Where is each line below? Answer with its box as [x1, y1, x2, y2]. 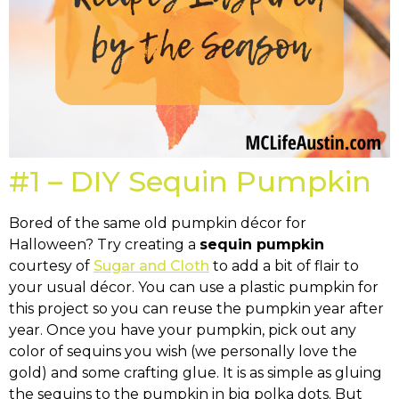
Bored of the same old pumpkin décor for [9, 214, 306, 232]
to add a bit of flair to [209, 256, 359, 274]
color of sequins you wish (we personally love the [9, 342, 357, 360]
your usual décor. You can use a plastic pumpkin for [9, 278, 379, 296]
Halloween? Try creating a [9, 235, 199, 253]
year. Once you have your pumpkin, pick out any [9, 321, 356, 338]
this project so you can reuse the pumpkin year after [9, 299, 384, 317]
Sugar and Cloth [94, 256, 209, 274]
